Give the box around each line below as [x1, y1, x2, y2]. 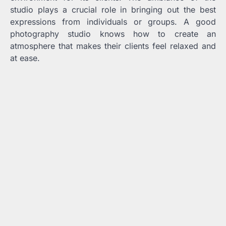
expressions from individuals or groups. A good [10, 17, 216, 27]
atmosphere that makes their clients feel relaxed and [10, 41, 216, 51]
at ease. [10, 53, 40, 63]
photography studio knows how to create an [10, 29, 216, 39]
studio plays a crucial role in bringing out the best [10, 5, 216, 15]
